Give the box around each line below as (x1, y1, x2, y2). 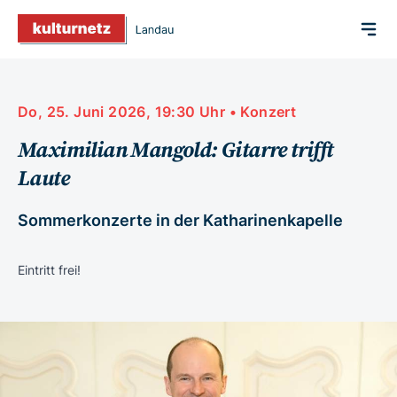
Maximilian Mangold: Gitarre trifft (18, 136, 333, 164)
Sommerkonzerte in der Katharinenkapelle (18, 210, 343, 230)
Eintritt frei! (18, 261, 81, 277)
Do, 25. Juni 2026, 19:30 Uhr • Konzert (18, 102, 297, 121)
